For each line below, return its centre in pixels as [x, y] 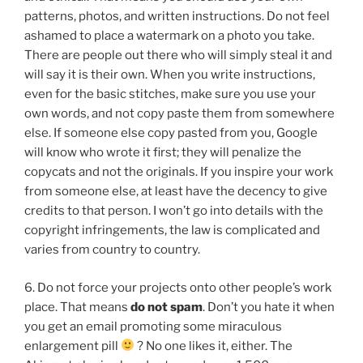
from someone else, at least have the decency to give [176, 192]
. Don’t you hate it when [269, 307]
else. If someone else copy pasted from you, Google [171, 133]
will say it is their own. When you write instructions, [170, 75]
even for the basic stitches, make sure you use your [170, 94]
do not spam [167, 307]
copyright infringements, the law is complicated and [172, 231]
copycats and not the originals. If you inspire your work [179, 172]
